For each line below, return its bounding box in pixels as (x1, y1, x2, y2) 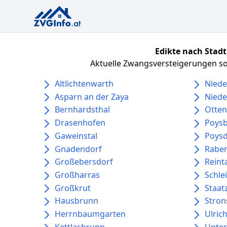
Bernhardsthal (55, 104, 110, 116)
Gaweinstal (55, 130, 97, 141)
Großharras (55, 169, 100, 181)
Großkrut (55, 182, 91, 194)
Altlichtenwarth (55, 78, 113, 89)
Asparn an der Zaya (55, 91, 129, 102)
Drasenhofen (55, 117, 105, 129)
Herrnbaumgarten (55, 208, 126, 220)
